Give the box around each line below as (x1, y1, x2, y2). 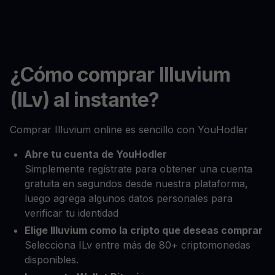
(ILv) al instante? (10, 87, 159, 112)
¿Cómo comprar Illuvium (10, 62, 230, 87)
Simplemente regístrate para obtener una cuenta (25, 162, 252, 175)
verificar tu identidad (25, 206, 118, 219)
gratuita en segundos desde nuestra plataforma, (25, 177, 248, 190)
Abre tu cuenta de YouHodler (25, 147, 167, 160)
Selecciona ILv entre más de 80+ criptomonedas (25, 238, 250, 251)
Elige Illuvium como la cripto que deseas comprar (25, 223, 263, 236)
